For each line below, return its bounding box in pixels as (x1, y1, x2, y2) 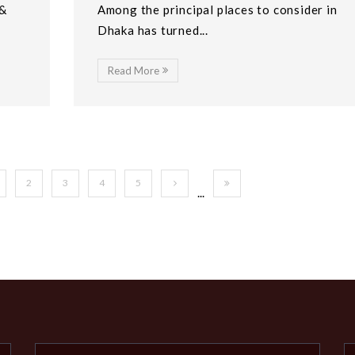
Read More (107, 63, 159, 77)
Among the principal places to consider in (97, 2, 338, 17)
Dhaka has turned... (97, 22, 208, 37)
